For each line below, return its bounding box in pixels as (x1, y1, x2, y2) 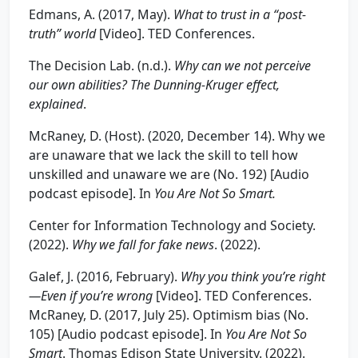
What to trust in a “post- (173, 6, 306, 23)
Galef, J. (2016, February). (29, 268, 181, 285)
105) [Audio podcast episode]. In (29, 325, 225, 343)
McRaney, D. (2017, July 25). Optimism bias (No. (29, 306, 308, 324)
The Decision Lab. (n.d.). (29, 57, 174, 74)
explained (29, 95, 83, 113)
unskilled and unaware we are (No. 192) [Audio (29, 165, 309, 183)
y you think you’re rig (199, 268, 314, 285)
